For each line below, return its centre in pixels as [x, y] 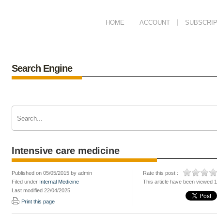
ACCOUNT [155, 23]
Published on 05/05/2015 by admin [52, 173]
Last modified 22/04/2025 [41, 190]
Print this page [38, 201]
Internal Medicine [59, 182]
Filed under [25, 182]
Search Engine [42, 68]
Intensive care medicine [66, 151]
